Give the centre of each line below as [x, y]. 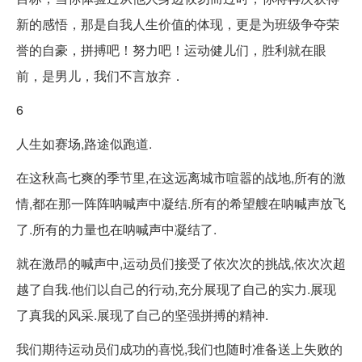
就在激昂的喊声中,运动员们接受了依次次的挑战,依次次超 [181, 263]
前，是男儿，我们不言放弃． [100, 75]
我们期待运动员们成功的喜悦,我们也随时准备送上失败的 [179, 348]
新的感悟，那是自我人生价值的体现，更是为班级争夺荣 [178, 23]
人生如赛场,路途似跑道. [84, 143]
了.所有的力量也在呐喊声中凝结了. [116, 229]
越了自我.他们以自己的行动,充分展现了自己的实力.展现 [176, 288]
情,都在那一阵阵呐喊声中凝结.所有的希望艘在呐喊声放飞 [181, 203]
